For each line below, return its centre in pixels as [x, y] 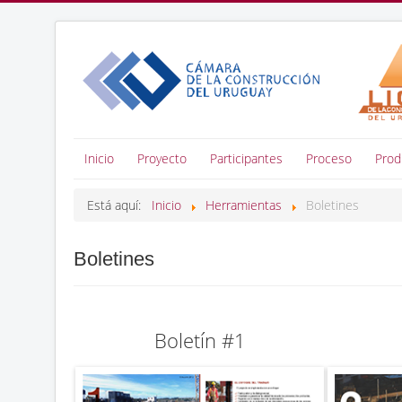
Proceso [329, 158]
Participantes [246, 158]
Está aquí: [118, 205]
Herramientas [244, 205]
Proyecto [162, 158]
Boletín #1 [200, 340]
